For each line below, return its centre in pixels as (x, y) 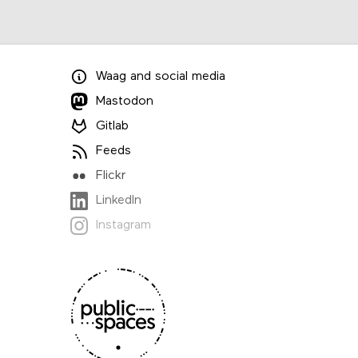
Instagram (123, 226)
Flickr (110, 176)
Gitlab (112, 127)
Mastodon (124, 102)
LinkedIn (118, 201)
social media (188, 77)
